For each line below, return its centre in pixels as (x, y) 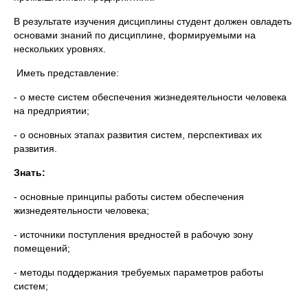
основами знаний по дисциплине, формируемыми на (135, 35)
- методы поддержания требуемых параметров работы (139, 272)
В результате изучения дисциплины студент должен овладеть (153, 21)
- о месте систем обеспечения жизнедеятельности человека (150, 97)
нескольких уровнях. (60, 49)
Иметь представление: (66, 73)
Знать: (30, 173)
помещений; (42, 248)
